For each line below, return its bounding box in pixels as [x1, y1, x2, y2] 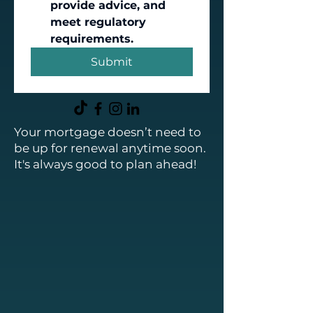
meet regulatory [50, 15, 146, 29]
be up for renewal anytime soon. [14, 141, 206, 155]
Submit [91, 55, 133, 68]
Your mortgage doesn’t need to [14, 125, 201, 139]
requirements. [50, 32, 133, 45]
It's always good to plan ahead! [14, 157, 196, 171]
